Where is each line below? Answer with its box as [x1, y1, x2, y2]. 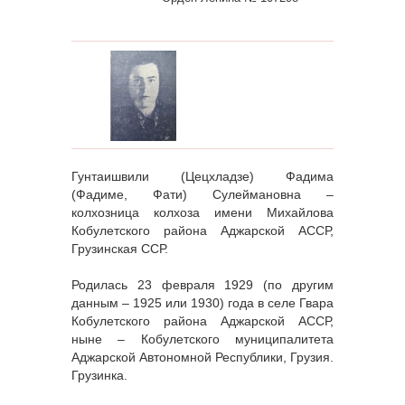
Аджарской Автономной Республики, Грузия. [71, 350, 334, 365]
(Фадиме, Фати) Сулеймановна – [71, 187, 334, 202]
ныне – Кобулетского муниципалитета [71, 332, 334, 347]
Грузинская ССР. [71, 241, 168, 257]
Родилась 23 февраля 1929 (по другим [71, 278, 334, 293]
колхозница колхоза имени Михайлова [71, 205, 334, 221]
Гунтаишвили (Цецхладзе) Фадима [71, 169, 334, 184]
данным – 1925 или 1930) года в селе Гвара [71, 296, 334, 311]
